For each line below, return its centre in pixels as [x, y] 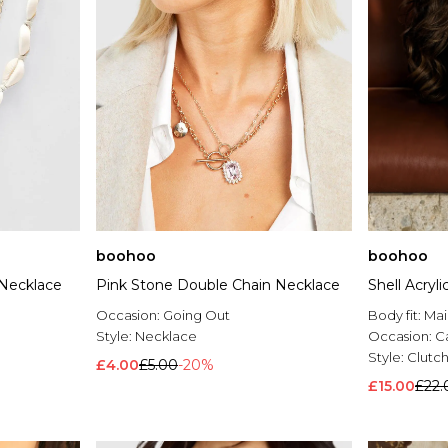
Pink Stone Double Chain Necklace [218, 285]
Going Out [196, 315]
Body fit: [396, 315]
